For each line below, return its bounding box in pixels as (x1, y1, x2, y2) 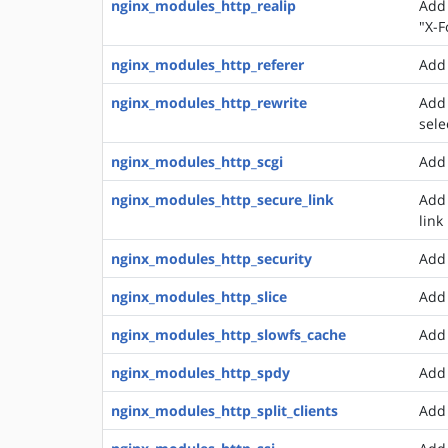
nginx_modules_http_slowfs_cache (111, 325, 346, 344)
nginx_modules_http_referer (111, 55, 304, 74)
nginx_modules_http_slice (111, 287, 287, 306)
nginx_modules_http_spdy (111, 363, 290, 382)
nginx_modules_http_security (111, 249, 312, 268)
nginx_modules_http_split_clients (111, 401, 338, 420)
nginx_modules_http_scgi (111, 152, 283, 171)
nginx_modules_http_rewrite (111, 93, 307, 112)
